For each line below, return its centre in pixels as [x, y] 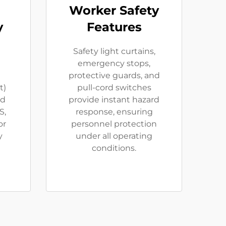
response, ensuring [114, 112]
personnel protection [114, 124]
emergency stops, [114, 63]
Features [114, 27]
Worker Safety [114, 10]
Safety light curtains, [114, 51]
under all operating [114, 136]
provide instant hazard [114, 100]
